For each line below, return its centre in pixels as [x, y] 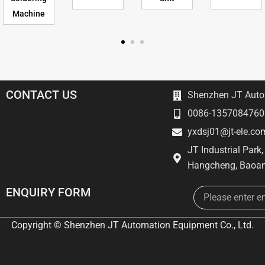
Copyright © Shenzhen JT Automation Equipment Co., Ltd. [132, 225]
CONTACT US [41, 95]
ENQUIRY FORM [48, 192]
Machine [29, 13]
